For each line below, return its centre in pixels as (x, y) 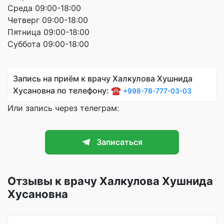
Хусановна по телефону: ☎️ (68, 90)
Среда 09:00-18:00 (44, 8)
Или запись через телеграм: (63, 108)
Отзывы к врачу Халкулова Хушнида (110, 181)
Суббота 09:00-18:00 (48, 44)
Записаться (119, 142)
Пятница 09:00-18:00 (48, 32)
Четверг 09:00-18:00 (48, 20)
